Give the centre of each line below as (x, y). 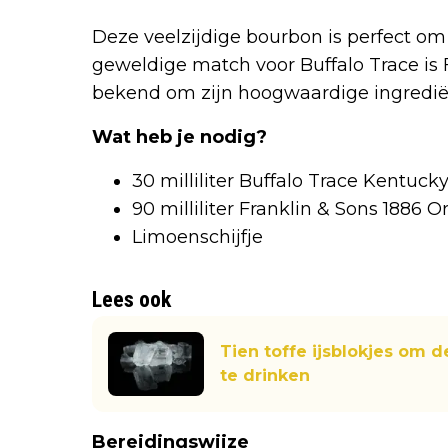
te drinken (265, 375)
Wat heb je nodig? (179, 136)
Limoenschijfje (197, 236)
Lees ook (131, 299)
